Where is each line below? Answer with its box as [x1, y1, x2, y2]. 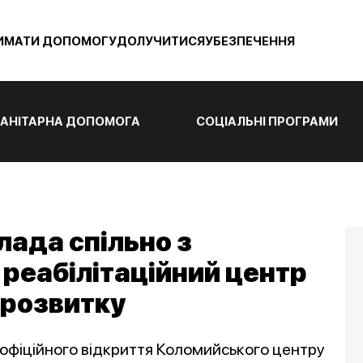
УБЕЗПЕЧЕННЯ [205, 34, 295, 49]
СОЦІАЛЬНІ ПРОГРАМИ [196, 114, 339, 129]
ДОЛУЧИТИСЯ [117, 34, 205, 49]
